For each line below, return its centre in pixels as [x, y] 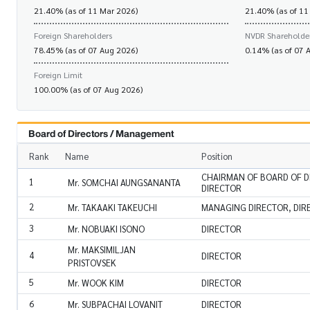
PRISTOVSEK [92, 262]
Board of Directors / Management [101, 133]
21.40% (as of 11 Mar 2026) [86, 11]
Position [217, 156]
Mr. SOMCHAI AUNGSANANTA [124, 182]
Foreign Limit [58, 75]
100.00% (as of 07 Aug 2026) [88, 90]
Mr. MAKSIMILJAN [102, 249]
